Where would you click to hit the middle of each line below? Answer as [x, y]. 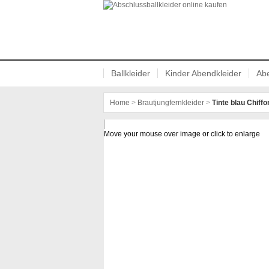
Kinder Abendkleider [203, 73]
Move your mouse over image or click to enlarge [182, 134]
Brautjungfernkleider [171, 103]
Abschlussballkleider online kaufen [163, 64]
